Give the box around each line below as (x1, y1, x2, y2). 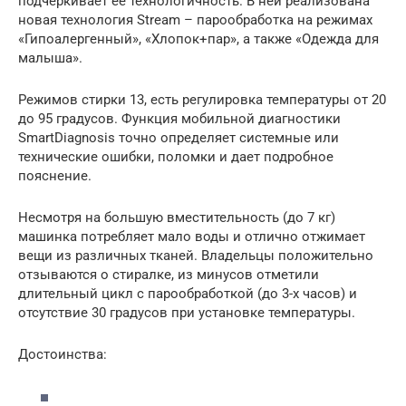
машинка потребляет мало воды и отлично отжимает (18, 228, 365, 246)
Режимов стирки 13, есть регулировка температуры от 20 (18, 92, 386, 109)
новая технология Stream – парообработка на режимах (18, 12, 372, 29)
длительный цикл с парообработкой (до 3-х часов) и (18, 285, 357, 303)
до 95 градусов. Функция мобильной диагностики (18, 111, 341, 128)
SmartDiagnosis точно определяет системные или (18, 130, 339, 147)
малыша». (18, 50, 82, 67)
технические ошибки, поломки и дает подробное (18, 149, 333, 166)
